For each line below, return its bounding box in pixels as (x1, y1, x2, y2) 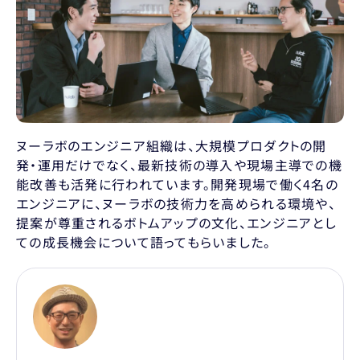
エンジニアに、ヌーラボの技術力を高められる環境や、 (16, 193, 336, 213)
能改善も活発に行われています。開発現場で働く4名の (16, 174, 338, 194)
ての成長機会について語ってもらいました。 (16, 231, 272, 252)
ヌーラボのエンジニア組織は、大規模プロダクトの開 (16, 135, 327, 155)
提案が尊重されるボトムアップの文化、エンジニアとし (16, 212, 337, 232)
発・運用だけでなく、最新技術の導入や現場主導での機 (16, 154, 342, 174)
